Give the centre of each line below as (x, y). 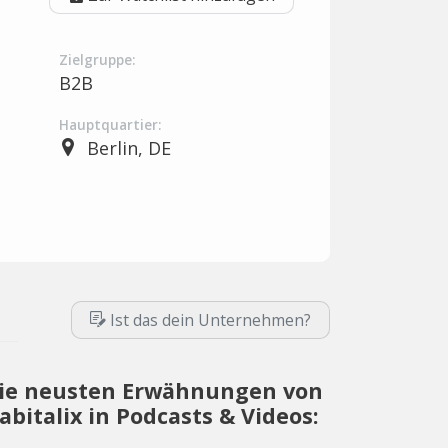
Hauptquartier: (110, 125)
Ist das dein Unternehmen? (210, 319)
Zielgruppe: (97, 60)
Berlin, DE (128, 148)
